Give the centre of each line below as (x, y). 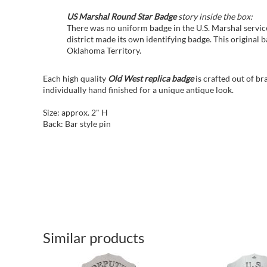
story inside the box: (215, 16)
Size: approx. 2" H (75, 112)
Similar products (94, 238)
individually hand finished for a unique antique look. (138, 90)
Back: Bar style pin (77, 124)
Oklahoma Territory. (104, 50)
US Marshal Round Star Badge (122, 16)
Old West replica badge (152, 78)
